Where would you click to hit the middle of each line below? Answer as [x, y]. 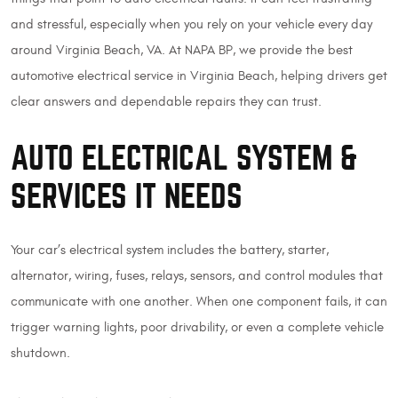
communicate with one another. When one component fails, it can [199, 301]
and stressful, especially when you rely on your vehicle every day [191, 24]
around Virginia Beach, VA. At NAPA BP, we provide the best [182, 50]
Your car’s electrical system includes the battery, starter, [170, 250]
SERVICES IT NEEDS [127, 197]
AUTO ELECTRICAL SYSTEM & [184, 159]
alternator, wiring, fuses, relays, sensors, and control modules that [197, 275]
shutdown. [40, 353]
